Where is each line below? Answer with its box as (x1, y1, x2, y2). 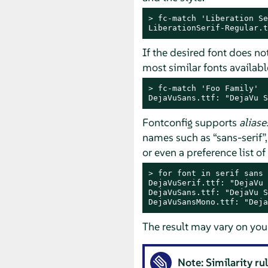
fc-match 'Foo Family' (157, 83, 258, 93)
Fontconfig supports (142, 115, 239, 129)
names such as (142, 130, 213, 144)
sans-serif (216, 130, 262, 144)
